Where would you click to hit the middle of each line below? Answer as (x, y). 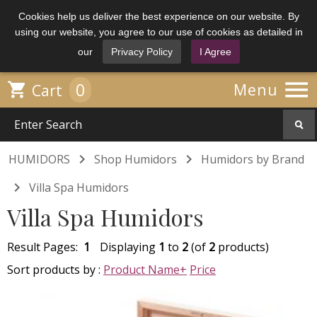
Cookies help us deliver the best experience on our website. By (158, 16)
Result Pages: (45, 247)
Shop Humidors (136, 159)
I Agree (215, 52)
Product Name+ (145, 270)
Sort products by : (55, 270)
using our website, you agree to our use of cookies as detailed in (158, 32)
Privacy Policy (142, 52)
